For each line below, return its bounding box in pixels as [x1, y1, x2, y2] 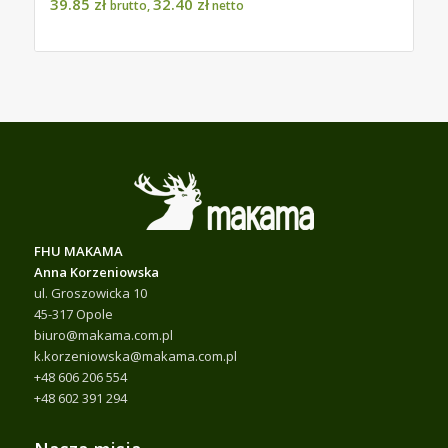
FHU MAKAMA [33, 242, 123, 261]
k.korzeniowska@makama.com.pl [33, 347, 237, 366]
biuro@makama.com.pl [33, 326, 173, 345]
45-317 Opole [33, 305, 113, 324]
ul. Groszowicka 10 [33, 284, 147, 303]
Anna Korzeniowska [33, 263, 159, 282]
